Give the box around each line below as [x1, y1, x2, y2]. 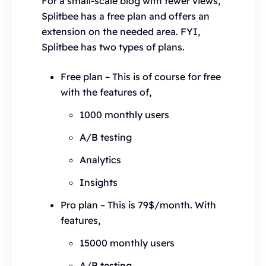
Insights [80, 176, 118, 188]
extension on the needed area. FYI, [42, 25, 200, 37]
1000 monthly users [80, 108, 169, 121]
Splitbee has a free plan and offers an [42, 9, 210, 22]
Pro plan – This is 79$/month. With [61, 198, 216, 211]
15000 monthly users [80, 236, 175, 249]
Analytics [80, 153, 121, 166]
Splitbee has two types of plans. [42, 40, 185, 53]
